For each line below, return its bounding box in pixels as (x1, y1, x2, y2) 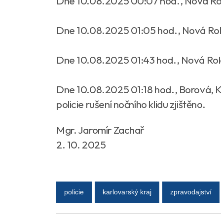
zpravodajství (170, 188, 212, 196)
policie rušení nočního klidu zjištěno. (56, 97, 208, 110)
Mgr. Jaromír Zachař (56, 123, 145, 136)
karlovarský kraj (103, 188, 151, 196)
